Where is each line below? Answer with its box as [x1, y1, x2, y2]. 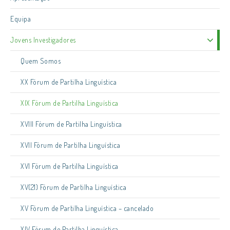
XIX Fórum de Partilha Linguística [21, 99, 119, 107]
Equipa [10, 14, 31, 23]
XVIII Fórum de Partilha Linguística [21, 120, 122, 128]
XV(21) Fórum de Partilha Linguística [21, 183, 126, 191]
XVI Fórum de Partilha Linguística [21, 162, 119, 170]
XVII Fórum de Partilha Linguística [21, 141, 120, 149]
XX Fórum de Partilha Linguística [21, 78, 117, 86]
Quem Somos [21, 56, 61, 65]
